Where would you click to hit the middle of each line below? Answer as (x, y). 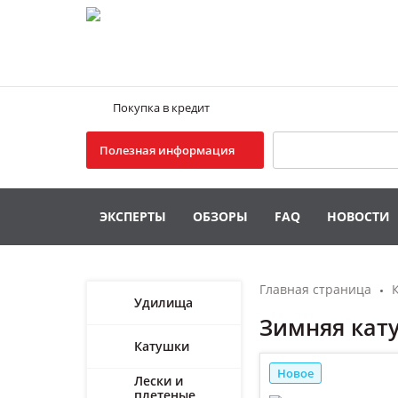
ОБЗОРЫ (220, 216)
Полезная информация (167, 150)
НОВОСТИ (358, 216)
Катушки (162, 346)
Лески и (159, 381)
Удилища (163, 302)
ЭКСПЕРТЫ (133, 216)
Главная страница (315, 289)
